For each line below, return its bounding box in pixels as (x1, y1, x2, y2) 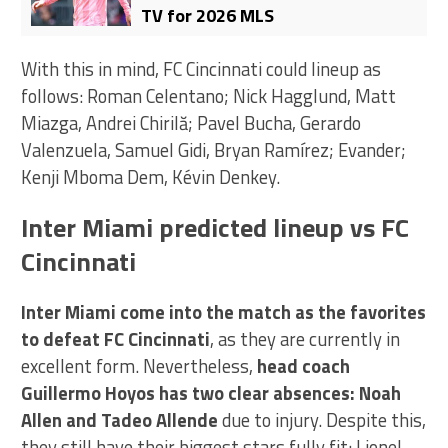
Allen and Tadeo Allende (21, 406, 219, 435)
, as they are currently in (210, 325, 401, 354)
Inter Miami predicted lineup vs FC (21, 208, 410, 248)
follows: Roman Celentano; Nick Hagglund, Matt (21, 82, 397, 111)
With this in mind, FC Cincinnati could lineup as (21, 55, 382, 84)
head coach (257, 352, 351, 381)
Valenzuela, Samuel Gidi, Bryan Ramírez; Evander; (21, 136, 407, 165)
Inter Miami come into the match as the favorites (21, 298, 427, 327)
